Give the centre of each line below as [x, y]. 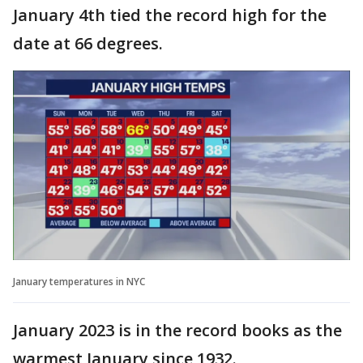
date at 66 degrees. [88, 43]
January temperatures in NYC [79, 281]
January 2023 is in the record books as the [177, 330]
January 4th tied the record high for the [170, 15]
